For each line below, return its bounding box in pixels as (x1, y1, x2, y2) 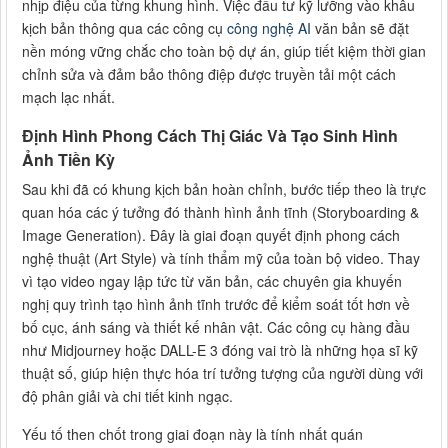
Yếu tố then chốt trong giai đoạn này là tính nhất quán (22, 423, 363, 444)
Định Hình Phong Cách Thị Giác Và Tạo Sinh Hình (22, 123, 398, 147)
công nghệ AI (227, 17, 311, 38)
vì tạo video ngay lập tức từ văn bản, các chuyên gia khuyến (22, 270, 402, 291)
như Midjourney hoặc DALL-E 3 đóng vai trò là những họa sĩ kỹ (22, 339, 418, 360)
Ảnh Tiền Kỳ (22, 147, 115, 171)
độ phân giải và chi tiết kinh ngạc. (22, 385, 233, 406)
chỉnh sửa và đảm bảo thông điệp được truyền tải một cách (22, 63, 396, 84)
